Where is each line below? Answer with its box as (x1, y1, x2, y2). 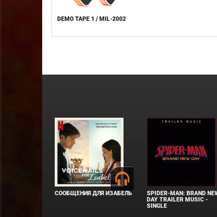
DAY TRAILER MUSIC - (147, 196, 208, 203)
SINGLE (147, 202, 168, 209)
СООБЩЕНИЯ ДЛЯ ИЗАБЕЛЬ (55, 190, 132, 197)
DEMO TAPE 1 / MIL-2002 (57, 15, 126, 22)
